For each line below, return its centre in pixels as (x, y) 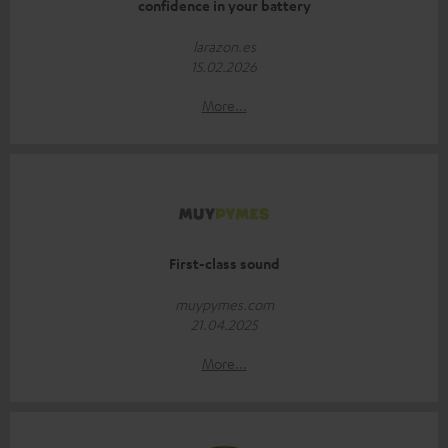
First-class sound (224, 264)
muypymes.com (224, 304)
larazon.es (224, 46)
